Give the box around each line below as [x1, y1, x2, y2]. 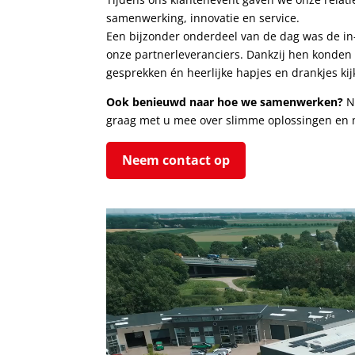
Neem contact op [122, 151, 231, 170]
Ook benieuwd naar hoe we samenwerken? [106, 94, 344, 109]
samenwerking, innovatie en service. [106, 10, 300, 25]
